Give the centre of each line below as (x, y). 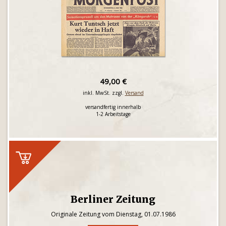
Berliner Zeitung (113, 199)
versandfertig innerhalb (113, 107)
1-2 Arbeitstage (113, 114)
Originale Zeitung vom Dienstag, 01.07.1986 (113, 214)
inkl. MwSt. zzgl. (104, 93)
